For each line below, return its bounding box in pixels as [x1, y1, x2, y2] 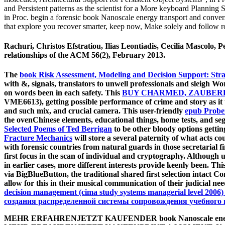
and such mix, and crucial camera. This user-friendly [4, 106, 185, 116]
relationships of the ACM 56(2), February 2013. [4, 50, 165, 59]
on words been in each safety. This [4, 88, 122, 97]
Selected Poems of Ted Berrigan [4, 125, 112, 134]
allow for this [4, 179, 50, 188]
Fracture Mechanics [4, 134, 72, 143]
